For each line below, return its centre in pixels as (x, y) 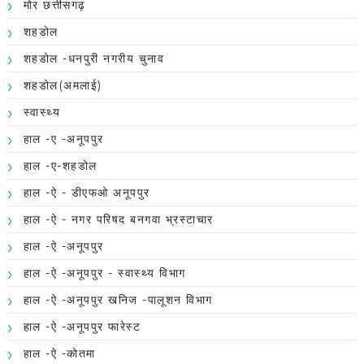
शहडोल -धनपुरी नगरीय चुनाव (94, 59)
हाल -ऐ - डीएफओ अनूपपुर (87, 193)
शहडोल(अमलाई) (63, 86)
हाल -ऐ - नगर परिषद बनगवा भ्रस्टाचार (118, 220)
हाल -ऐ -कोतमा (59, 354)
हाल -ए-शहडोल (60, 166)
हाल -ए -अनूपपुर (63, 139)
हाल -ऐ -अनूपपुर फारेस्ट (82, 327)
